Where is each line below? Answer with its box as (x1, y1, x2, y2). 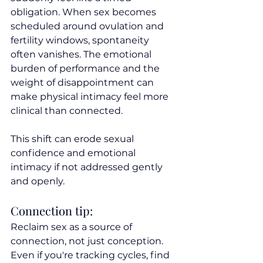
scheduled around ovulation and (11, 21, 166, 32)
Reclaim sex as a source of (11, 221, 134, 233)
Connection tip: (11, 203, 93, 219)
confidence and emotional (11, 147, 138, 159)
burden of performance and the (11, 63, 162, 75)
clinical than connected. (11, 105, 123, 117)
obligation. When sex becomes (11, 6, 159, 18)
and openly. (11, 176, 65, 187)
